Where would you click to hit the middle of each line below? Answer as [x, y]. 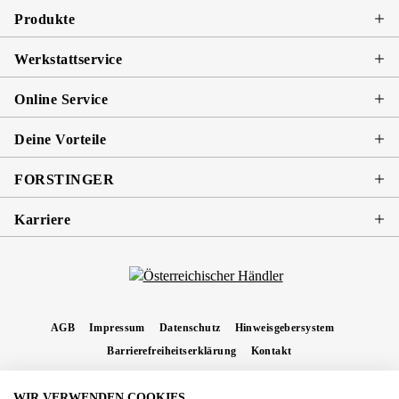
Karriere [43, 219]
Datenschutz [190, 328]
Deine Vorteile [61, 139]
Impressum [117, 328]
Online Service [61, 99]
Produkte [45, 19]
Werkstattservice [69, 59]
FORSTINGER [65, 179]
